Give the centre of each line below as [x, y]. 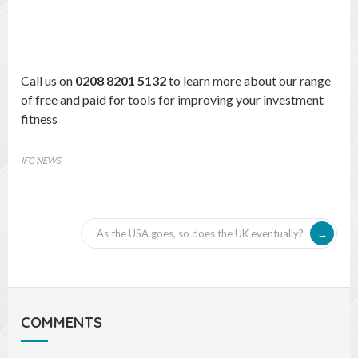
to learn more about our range [249, 80]
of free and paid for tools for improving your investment [172, 99]
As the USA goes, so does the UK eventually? [200, 233]
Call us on [48, 80]
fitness [39, 119]
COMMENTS [62, 322]
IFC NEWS [41, 160]
